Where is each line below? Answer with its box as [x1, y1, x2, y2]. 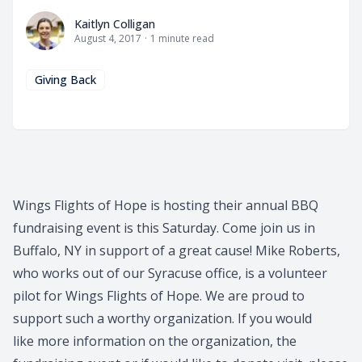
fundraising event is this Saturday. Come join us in [13, 219, 315, 238]
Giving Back [35, 72, 96, 88]
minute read [156, 32, 214, 46]
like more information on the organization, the [13, 332, 297, 351]
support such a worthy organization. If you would [13, 309, 312, 328]
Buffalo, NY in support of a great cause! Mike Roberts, [13, 242, 340, 260]
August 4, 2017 [74, 32, 141, 46]
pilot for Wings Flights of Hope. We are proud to [13, 287, 305, 305]
